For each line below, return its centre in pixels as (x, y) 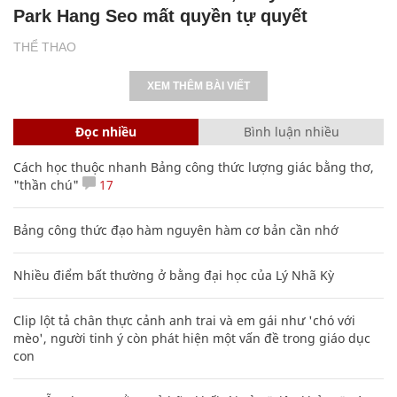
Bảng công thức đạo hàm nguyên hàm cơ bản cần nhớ (176, 230)
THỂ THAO (45, 47)
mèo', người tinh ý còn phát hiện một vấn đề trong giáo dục (192, 338)
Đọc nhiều (106, 131)
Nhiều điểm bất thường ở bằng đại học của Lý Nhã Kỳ (174, 275)
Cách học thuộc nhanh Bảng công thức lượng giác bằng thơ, (194, 167)
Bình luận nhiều (291, 131)
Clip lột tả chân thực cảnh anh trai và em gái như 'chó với (184, 320)
